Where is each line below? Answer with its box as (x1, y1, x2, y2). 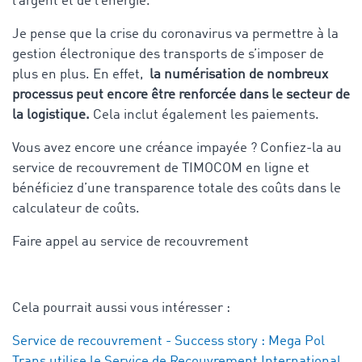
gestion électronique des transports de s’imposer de (12, 47, 324, 61)
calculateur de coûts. (12, 201, 140, 216)
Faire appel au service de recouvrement (12, 234, 249, 249)
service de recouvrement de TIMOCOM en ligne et (12, 161, 309, 175)
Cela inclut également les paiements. (90, 107, 319, 122)
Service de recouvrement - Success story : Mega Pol (12, 334, 325, 348)
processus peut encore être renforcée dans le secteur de (12, 87, 350, 102)
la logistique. (12, 107, 90, 122)
